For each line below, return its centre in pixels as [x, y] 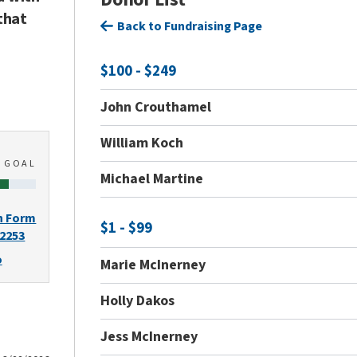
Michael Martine [152, 179]
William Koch [142, 143]
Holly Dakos [138, 300]
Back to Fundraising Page [190, 26]
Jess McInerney [149, 336]
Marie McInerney [153, 265]
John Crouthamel [156, 108]
